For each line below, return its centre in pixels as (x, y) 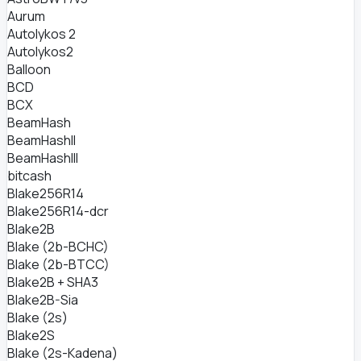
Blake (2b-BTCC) (58, 264)
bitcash (29, 176)
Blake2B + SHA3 (53, 282)
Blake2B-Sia (43, 300)
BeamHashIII (43, 158)
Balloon (29, 69)
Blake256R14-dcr (58, 211)
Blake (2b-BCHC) (58, 247)
